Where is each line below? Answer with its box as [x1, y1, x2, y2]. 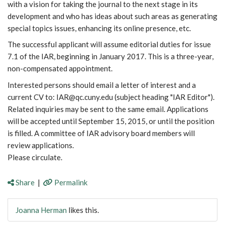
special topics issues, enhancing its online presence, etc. [8, 23, 191, 33]
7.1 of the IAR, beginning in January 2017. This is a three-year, [8, 52, 213, 61]
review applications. [8, 140, 74, 150]
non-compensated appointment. [8, 64, 113, 73]
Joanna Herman [16, 205, 67, 214]
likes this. [67, 205, 99, 214]
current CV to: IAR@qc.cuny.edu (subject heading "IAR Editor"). [8, 92, 214, 101]
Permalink [53, 177, 87, 187]
